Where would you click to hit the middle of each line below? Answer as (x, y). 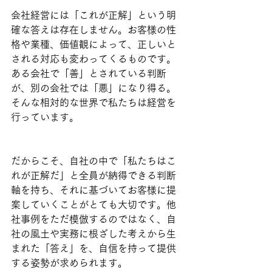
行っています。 (45, 117)
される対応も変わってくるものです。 (93, 59)
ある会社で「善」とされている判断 (89, 73)
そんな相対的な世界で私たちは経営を (93, 102)
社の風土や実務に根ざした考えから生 (93, 233)
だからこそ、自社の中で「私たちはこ (93, 161)
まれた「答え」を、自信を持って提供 (93, 248)
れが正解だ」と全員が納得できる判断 (93, 175)
